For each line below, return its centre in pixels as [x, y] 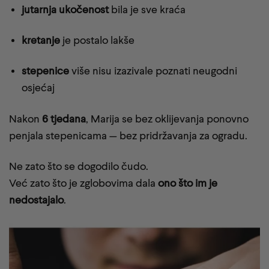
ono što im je [188, 183]
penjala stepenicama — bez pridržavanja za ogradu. [128, 135]
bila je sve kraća [147, 9]
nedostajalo [36, 200]
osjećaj [38, 88]
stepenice [45, 71]
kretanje [41, 40]
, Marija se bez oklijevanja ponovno [167, 118]
